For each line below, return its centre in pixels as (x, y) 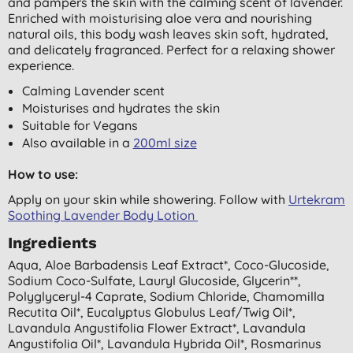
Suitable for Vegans (80, 125)
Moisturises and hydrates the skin (121, 108)
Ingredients (52, 242)
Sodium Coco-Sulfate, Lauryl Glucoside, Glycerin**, (154, 280)
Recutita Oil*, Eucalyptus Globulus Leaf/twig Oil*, (152, 312)
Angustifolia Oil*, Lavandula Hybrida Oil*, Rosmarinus (165, 343)
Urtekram (317, 199)
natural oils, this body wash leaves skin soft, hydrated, (168, 33)
